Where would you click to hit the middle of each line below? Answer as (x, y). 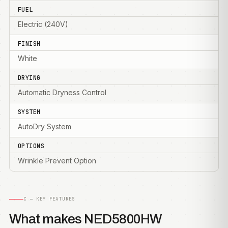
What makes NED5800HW (85, 219)
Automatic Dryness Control (62, 92)
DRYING (29, 78)
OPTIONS (31, 146)
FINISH (29, 44)
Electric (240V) (43, 24)
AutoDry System (45, 126)
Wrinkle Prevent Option (57, 161)
